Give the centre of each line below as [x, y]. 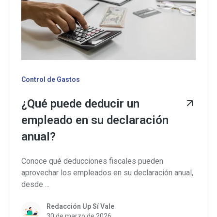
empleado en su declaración [95, 120]
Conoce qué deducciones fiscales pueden [92, 161]
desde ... [35, 185]
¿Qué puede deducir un [80, 103]
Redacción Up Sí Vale [80, 206]
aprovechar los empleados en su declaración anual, [107, 173]
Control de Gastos [51, 80]
